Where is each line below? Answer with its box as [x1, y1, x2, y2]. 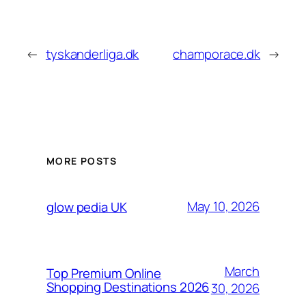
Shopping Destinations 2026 [46, 277, 210, 296]
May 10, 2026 [187, 197, 260, 216]
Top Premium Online [46, 264, 162, 282]
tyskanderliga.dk [45, 45, 139, 64]
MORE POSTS [46, 154, 117, 167]
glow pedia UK [46, 197, 127, 216]
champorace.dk [173, 45, 261, 64]
